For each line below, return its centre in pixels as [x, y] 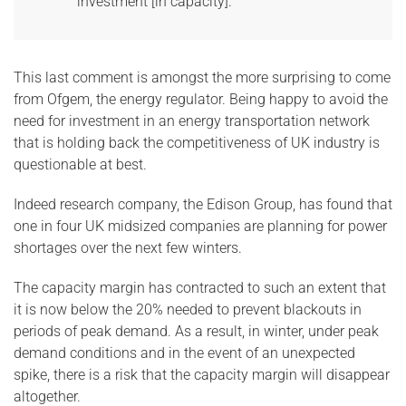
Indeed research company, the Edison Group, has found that [203, 204]
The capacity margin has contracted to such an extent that [200, 288]
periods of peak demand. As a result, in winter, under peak [196, 331]
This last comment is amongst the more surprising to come [202, 77]
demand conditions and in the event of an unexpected [184, 353]
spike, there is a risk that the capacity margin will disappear [202, 375]
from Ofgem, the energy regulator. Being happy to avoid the [201, 99]
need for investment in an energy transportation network [192, 121]
